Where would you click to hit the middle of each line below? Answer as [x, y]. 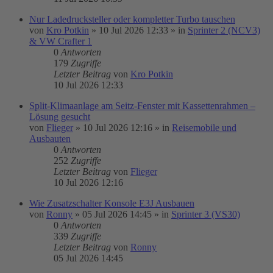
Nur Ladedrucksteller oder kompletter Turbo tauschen [132, 19]
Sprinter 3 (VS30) [206, 214]
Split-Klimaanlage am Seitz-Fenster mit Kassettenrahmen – [142, 106]
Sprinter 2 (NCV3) [224, 30]
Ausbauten [50, 139]
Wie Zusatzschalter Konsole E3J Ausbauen [112, 203]
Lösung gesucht [60, 117]
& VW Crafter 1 [61, 41]
